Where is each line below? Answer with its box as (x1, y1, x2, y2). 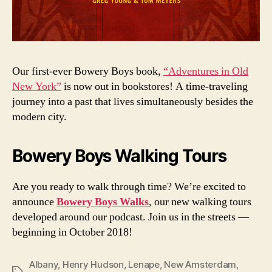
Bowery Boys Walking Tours (12, 145, 226, 166)
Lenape (128, 258, 160, 270)
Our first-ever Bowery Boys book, (12, 64, 163, 78)
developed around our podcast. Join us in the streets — (12, 209, 249, 224)
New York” (12, 79, 61, 93)
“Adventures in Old (163, 64, 248, 78)
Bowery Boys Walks (56, 194, 149, 209)
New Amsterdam (164, 258, 237, 270)
